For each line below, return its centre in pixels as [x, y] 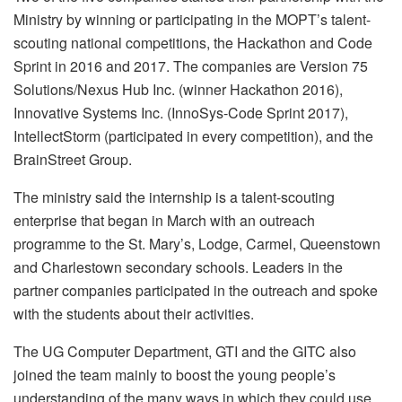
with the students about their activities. [134, 313]
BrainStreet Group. [73, 159]
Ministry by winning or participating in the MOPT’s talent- [192, 19]
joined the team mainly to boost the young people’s [175, 374]
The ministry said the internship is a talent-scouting [174, 197]
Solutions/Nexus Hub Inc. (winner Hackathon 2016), [178, 89]
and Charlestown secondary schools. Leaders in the [178, 267]
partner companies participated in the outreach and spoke [196, 290]
